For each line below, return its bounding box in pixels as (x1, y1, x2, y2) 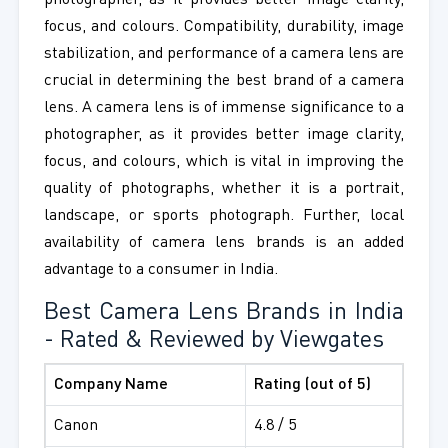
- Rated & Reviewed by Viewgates (43, 329, 384, 354)
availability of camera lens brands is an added (43, 235, 405, 252)
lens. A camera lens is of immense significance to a (43, 100, 405, 117)
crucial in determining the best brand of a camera (43, 73, 405, 90)
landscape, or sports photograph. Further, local (43, 208, 405, 225)
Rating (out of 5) (253, 377, 371, 394)
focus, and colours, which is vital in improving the (43, 154, 405, 171)
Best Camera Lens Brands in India (43, 301, 405, 326)
